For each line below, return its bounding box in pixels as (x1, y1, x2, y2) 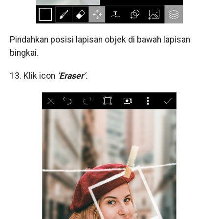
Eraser (59, 71, 84, 81)
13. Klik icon (9, 71, 55, 81)
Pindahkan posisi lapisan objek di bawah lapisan (9, 35, 190, 45)
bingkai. (9, 48, 39, 58)
